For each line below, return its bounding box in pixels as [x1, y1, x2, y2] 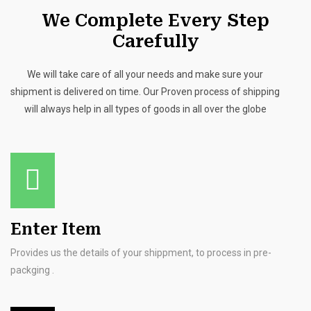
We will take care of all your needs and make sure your [27, 69, 264, 80]
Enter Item [10, 220, 101, 239]
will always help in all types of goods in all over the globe [24, 103, 267, 115]
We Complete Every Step [42, 10, 269, 31]
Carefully [112, 31, 199, 51]
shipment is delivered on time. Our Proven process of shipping [10, 86, 280, 97]
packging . [10, 264, 54, 276]
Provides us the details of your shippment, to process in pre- [10, 247, 271, 258]
